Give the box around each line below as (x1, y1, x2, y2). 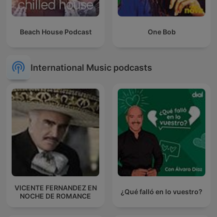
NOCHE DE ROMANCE (20, 191, 91, 200)
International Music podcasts (31, 62, 152, 73)
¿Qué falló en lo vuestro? (121, 187, 202, 196)
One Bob (147, 28, 176, 36)
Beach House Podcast (19, 28, 92, 36)
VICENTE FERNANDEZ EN (14, 183, 97, 192)
